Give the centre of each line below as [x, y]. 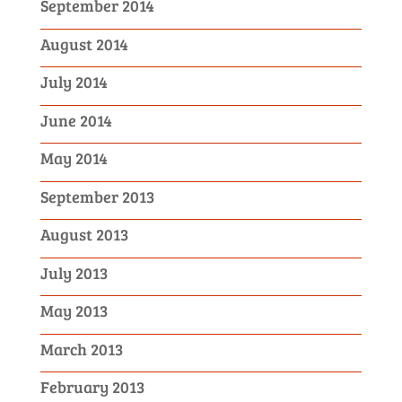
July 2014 [74, 82]
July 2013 [74, 272]
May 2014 [74, 158]
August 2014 [84, 44]
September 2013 [97, 196]
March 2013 [81, 349]
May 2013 [74, 311]
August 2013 [84, 235]
